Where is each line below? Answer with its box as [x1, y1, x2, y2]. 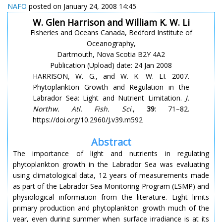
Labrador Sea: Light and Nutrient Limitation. [33, 93, 185, 103]
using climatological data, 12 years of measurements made [13, 170, 209, 180]
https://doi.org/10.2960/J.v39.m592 [33, 114, 143, 124]
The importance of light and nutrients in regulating [13, 148, 209, 158]
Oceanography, [86, 38, 136, 48]
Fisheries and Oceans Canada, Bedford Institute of [30, 27, 192, 37]
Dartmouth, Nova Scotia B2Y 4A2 [57, 49, 165, 59]
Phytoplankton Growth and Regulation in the [33, 82, 189, 92]
